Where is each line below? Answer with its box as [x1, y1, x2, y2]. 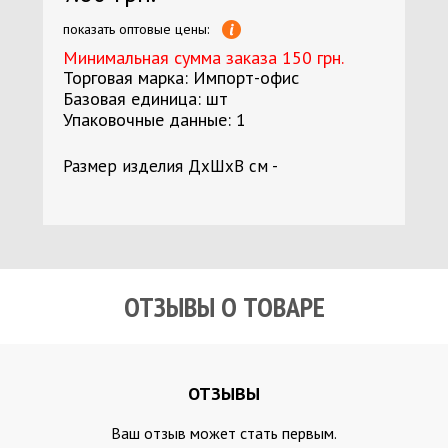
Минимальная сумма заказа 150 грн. [62, 46, 344, 69]
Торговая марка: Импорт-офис [62, 66, 299, 89]
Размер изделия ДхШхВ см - [62, 155, 278, 177]
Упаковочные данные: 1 [62, 108, 246, 131]
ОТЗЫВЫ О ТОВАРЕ [123, 288, 325, 325]
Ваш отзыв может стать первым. [111, 423, 337, 443]
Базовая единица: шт [62, 87, 228, 110]
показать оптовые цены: [62, 20, 209, 38]
